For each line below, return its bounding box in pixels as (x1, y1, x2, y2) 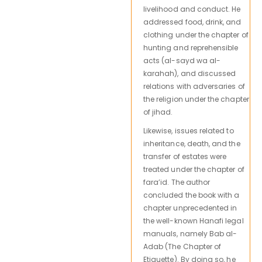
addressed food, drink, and (143, 16, 242, 27)
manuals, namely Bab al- (143, 228, 237, 239)
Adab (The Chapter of (143, 241, 222, 251)
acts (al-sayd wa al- (143, 55, 221, 65)
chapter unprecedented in (143, 202, 237, 213)
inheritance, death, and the (143, 138, 240, 149)
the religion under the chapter (143, 94, 249, 104)
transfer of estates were (143, 151, 227, 161)
